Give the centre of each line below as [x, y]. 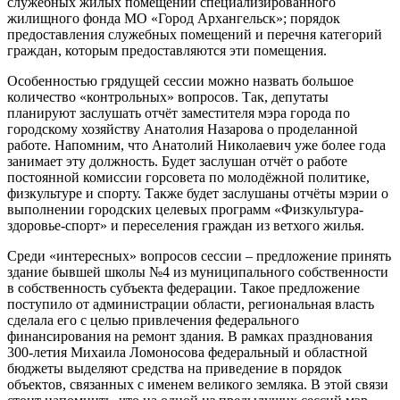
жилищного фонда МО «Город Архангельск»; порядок [174, 18]
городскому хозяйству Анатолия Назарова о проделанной [183, 129]
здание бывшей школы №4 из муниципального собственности [198, 272]
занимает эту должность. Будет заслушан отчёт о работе [177, 161]
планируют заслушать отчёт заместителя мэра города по [179, 113]
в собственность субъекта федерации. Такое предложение [183, 288]
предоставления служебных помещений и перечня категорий [195, 34]
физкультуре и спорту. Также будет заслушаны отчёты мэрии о [198, 193]
